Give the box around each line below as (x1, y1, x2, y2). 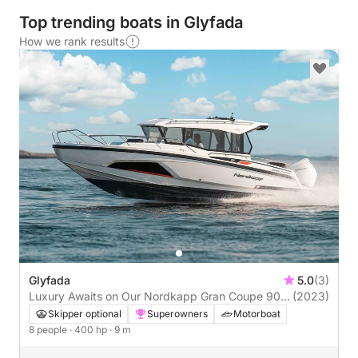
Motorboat (233, 307, 280, 320)
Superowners (147, 307, 208, 320)
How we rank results (19, 34, 125, 48)
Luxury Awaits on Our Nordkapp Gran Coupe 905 (29, 288, 287, 303)
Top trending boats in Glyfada (19, 13, 243, 32)
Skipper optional (48, 307, 121, 320)
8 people (29, 323, 70, 336)
